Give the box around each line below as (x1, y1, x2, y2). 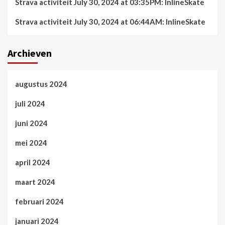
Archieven (8, 47, 52, 59)
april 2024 (15, 158, 50, 167)
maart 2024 (15, 177, 55, 186)
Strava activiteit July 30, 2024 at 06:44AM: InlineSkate (15, 17, 205, 26)
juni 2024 (15, 119, 48, 128)
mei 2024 (15, 138, 47, 147)
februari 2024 (15, 197, 64, 206)
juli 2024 (15, 99, 45, 108)
